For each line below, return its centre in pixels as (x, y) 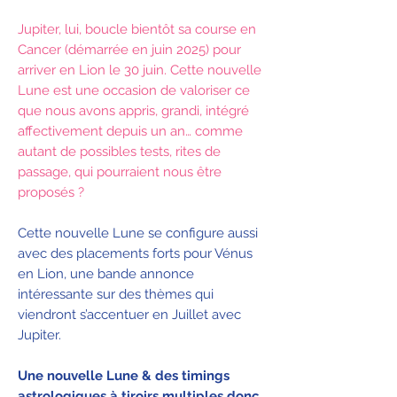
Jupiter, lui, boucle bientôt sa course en (137, 29)
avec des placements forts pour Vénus (135, 253)
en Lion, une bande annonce (106, 273)
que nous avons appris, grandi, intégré (133, 110)
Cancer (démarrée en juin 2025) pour (129, 49)
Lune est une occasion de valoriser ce (134, 90)
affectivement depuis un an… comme (130, 131)
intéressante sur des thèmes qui (116, 294)
